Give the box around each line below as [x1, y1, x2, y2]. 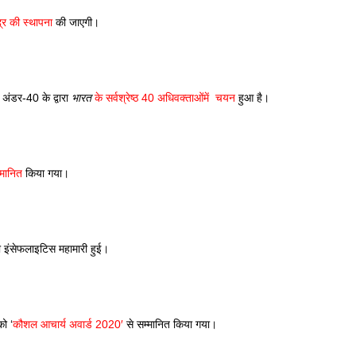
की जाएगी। [52, 16, 103, 29]
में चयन [203, 91, 235, 104]
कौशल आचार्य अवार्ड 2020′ [13, 318, 123, 331]
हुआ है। [235, 91, 273, 104]
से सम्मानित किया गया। [123, 318, 220, 331]
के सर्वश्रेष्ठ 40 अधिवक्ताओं [91, 91, 203, 104]
